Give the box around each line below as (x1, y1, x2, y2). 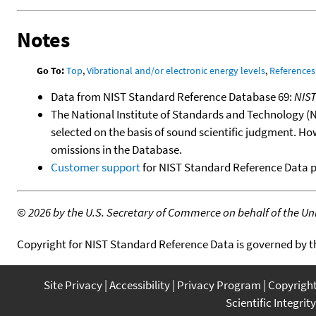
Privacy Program (177, 276, 261, 293)
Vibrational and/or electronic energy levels (87, 63, 266, 77)
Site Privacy (44, 276, 102, 293)
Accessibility (109, 276, 170, 293)
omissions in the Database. (51, 141, 182, 157)
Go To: (37, 63, 65, 77)
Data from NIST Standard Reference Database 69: (51, 88, 294, 104)
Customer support (51, 159, 140, 175)
